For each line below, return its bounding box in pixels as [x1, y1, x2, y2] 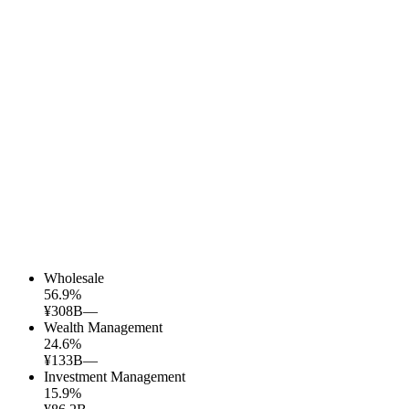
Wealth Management [44, 320, 163, 336]
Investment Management [44, 369, 185, 385]
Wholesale [44, 270, 104, 287]
